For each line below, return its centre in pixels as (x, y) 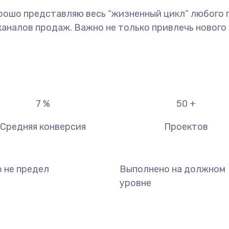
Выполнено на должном (173, 169)
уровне (135, 183)
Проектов (186, 127)
